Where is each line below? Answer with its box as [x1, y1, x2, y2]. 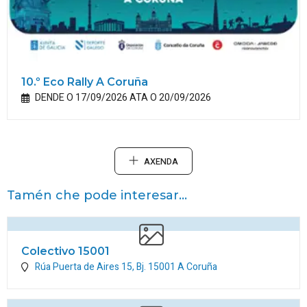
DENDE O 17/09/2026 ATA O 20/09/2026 [35, 90, 211, 106]
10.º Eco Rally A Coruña [21, 75, 148, 89]
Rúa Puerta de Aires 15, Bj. [35, 260, 148, 275]
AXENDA [144, 156, 178, 169]
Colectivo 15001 [21, 245, 110, 258]
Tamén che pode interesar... [7, 188, 187, 204]
